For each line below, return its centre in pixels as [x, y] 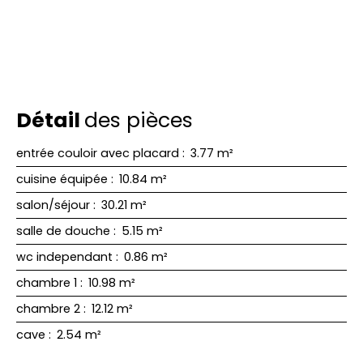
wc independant [64, 256]
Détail [50, 120]
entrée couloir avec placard [98, 153]
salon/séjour [53, 205]
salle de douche [63, 231]
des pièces [139, 120]
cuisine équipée [62, 179]
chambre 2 [48, 308]
